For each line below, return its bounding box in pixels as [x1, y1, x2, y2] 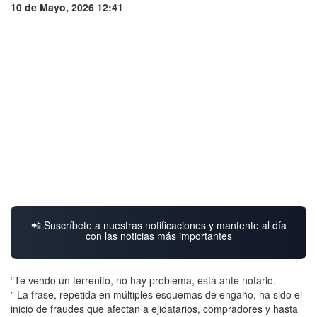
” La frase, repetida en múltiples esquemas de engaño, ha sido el [11, 287, 302, 301]
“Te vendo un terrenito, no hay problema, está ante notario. [11, 273, 276, 287]
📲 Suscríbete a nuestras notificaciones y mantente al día [30, 218, 287, 232]
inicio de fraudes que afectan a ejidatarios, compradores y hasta [11, 301, 298, 316]
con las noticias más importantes [85, 229, 232, 243]
